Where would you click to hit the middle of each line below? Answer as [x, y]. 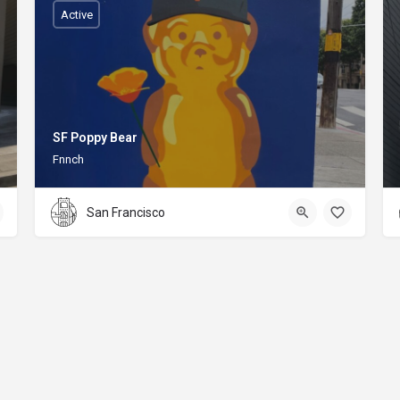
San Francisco [126, 213]
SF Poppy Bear [95, 137]
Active [76, 14]
